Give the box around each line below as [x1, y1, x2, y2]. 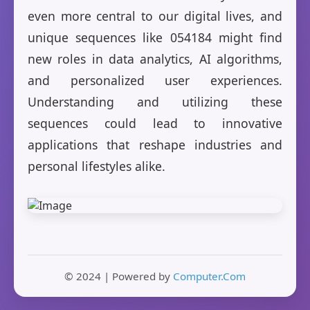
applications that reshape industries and [28, 136, 282, 154]
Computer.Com [173, 269, 246, 284]
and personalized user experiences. [28, 72, 282, 89]
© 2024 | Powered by [64, 269, 173, 284]
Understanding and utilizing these [28, 93, 282, 111]
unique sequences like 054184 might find [28, 29, 282, 46]
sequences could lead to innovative [28, 115, 282, 132]
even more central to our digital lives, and [28, 8, 282, 25]
